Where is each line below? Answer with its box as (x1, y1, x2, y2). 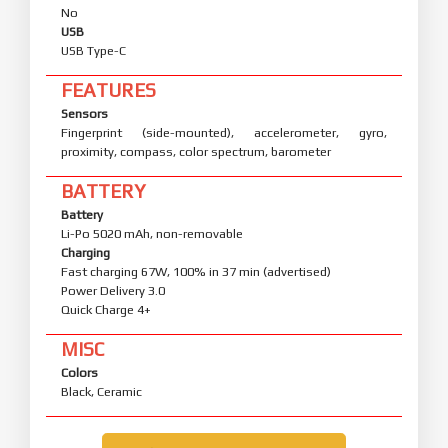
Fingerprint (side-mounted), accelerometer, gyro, (61, 124, 387, 140)
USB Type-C (61, 42, 126, 58)
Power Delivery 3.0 (61, 282, 165, 298)
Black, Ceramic (61, 383, 142, 399)
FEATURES (61, 78, 156, 101)
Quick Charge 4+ (61, 301, 151, 317)
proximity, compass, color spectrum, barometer (61, 143, 331, 159)
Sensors (61, 105, 108, 121)
